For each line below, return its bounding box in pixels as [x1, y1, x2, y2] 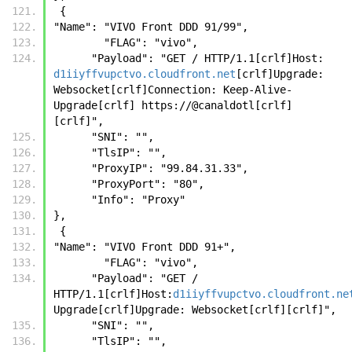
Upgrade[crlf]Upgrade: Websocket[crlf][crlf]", [53, 302, 336, 316]
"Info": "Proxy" [91, 192, 185, 206]
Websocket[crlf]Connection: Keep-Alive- [53, 82, 292, 96]
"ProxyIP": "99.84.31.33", [91, 161, 248, 174]
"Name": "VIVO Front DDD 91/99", [53, 20, 248, 33]
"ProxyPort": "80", [91, 177, 204, 190]
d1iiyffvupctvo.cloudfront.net [53, 67, 236, 80]
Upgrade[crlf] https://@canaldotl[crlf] [53, 98, 292, 112]
